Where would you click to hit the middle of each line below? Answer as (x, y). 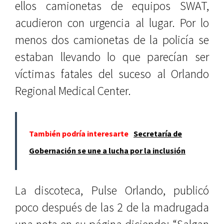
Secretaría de (158, 133)
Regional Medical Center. (73, 91)
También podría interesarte (79, 133)
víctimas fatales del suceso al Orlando (112, 74)
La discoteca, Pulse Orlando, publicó (112, 190)
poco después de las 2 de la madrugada (112, 207)
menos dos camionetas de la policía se (112, 40)
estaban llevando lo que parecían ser (112, 57)
